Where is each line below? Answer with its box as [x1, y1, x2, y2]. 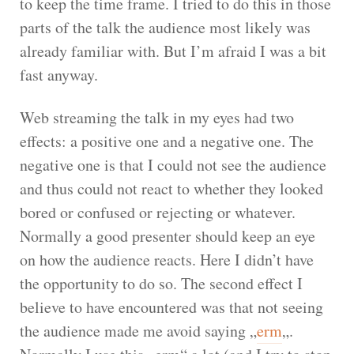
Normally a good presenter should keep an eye [20, 224, 315, 247]
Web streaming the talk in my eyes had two [20, 106, 294, 128]
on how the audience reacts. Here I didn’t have [20, 248, 314, 270]
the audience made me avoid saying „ [20, 319, 257, 341]
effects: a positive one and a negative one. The [20, 130, 314, 152]
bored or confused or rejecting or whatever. [20, 201, 296, 223]
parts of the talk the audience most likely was [20, 16, 311, 38]
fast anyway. [20, 63, 98, 85]
